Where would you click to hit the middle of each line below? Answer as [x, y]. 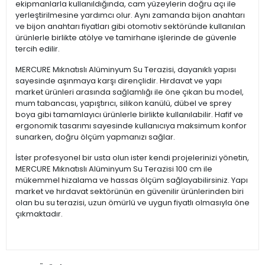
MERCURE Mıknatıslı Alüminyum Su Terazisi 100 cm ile [114, 169]
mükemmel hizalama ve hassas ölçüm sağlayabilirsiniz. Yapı [132, 180]
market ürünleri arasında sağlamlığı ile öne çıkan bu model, [130, 92]
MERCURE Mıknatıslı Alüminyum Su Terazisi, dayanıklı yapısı [126, 70]
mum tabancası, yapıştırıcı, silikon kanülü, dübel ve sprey [123, 104]
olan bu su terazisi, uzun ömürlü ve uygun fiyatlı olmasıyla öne [132, 203]
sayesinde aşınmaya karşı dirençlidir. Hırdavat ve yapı [119, 81]
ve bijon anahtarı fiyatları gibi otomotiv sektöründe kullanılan [130, 27]
